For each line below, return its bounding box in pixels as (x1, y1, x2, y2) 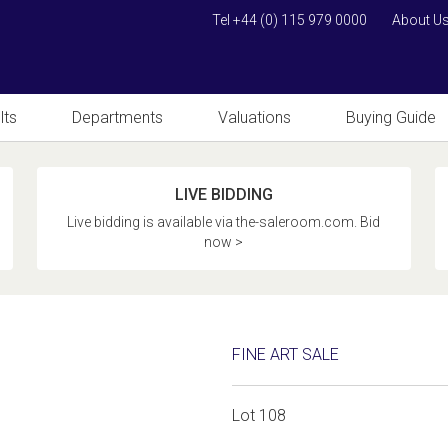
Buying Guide (346, 108, 436, 127)
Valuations (218, 108, 291, 127)
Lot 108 (232, 406, 287, 425)
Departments (72, 108, 163, 127)
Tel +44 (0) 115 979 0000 (212, 12, 367, 28)
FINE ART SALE (232, 345, 340, 364)
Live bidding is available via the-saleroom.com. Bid (67, 214, 381, 230)
